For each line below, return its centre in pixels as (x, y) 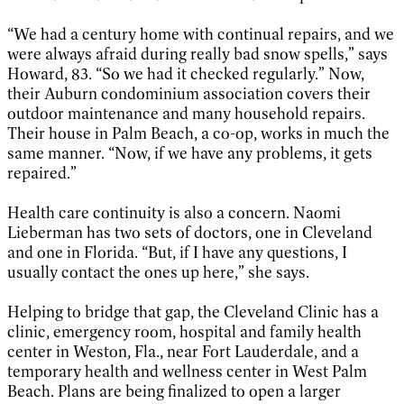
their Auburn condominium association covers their (189, 93)
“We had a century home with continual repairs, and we (201, 34)
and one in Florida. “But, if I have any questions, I (177, 252)
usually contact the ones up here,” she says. (158, 272)
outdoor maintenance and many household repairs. (186, 113)
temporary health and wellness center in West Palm (187, 371)
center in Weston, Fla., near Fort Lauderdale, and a (183, 351)
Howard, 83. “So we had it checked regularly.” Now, (186, 73)
